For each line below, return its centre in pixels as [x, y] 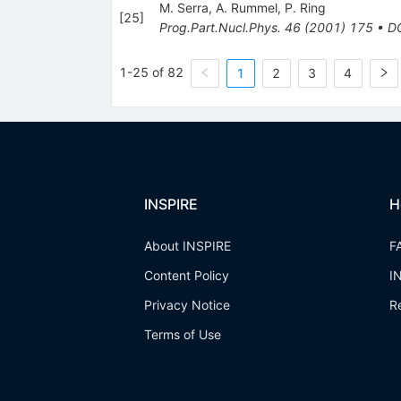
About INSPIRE [187, 246]
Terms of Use [182, 335]
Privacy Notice [187, 305]
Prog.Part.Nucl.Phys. [220, 28]
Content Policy [186, 276]
